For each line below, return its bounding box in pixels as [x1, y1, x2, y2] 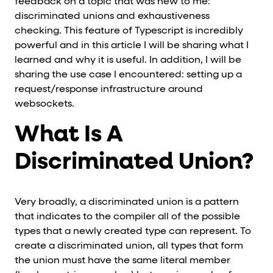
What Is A [15, 122, 123, 146]
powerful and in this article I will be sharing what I [15, 40, 249, 51]
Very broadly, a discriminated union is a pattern [15, 197, 239, 208]
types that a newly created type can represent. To [15, 227, 251, 237]
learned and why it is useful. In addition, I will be [15, 55, 241, 65]
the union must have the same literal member [15, 256, 230, 266]
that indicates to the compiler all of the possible [15, 212, 240, 222]
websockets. [15, 99, 74, 109]
